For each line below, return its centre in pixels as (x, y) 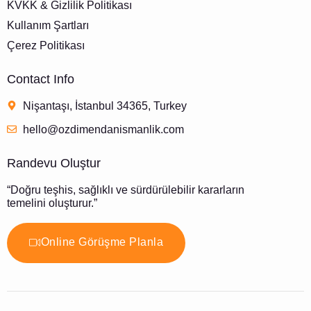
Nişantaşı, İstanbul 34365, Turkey (104, 106)
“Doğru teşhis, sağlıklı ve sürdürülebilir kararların (126, 190)
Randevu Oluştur (54, 163)
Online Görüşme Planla (102, 242)
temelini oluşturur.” (52, 203)
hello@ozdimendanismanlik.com (103, 129)
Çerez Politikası (46, 45)
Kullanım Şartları (48, 25)
